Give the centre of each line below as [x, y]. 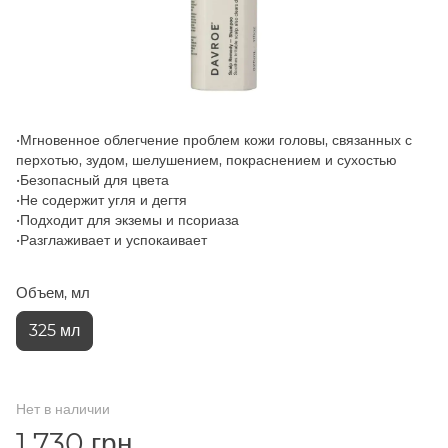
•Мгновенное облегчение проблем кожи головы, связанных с [214, 139]
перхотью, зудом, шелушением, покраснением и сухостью [206, 159]
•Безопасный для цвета [92, 179]
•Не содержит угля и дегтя [101, 199]
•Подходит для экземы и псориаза [127, 219]
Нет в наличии [63, 408]
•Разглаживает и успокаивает [111, 239]
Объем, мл [53, 292]
